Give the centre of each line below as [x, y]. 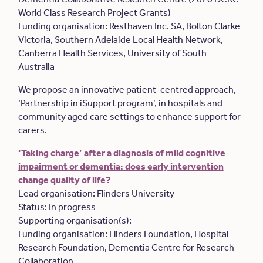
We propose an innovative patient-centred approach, [127, 90]
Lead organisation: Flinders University [97, 193]
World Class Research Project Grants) [95, 13]
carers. [33, 130]
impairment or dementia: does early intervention [121, 166]
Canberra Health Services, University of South [112, 53]
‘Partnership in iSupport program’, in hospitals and [120, 103]
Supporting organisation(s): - [78, 220]
